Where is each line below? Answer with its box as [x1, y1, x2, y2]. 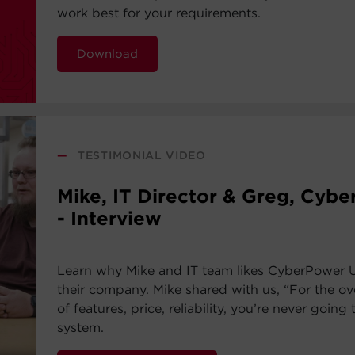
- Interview [57, 207, 162, 230]
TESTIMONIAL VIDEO [78, 149, 206, 162]
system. [57, 320, 105, 335]
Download [77, 47, 139, 61]
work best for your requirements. [57, 6, 261, 21]
